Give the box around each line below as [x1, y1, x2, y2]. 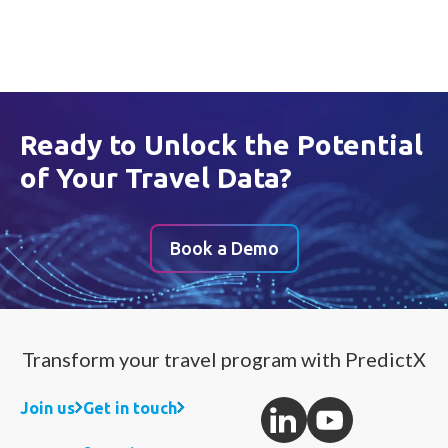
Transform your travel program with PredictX [22, 346, 426, 371]
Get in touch [83, 398, 177, 417]
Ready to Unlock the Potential [20, 128, 423, 160]
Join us [20, 398, 75, 417]
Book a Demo [169, 237, 279, 258]
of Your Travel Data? [20, 161, 292, 193]
